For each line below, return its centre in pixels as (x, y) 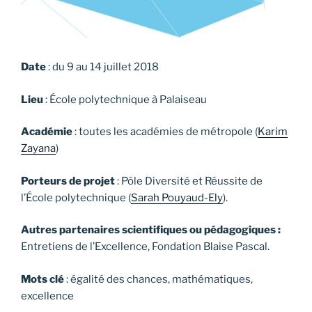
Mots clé (42, 279)
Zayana (38, 149)
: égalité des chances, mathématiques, (158, 279)
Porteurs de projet (68, 181)
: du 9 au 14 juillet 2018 (102, 67)
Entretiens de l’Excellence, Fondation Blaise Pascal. (145, 247)
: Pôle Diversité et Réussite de (189, 181)
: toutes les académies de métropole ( (165, 132)
